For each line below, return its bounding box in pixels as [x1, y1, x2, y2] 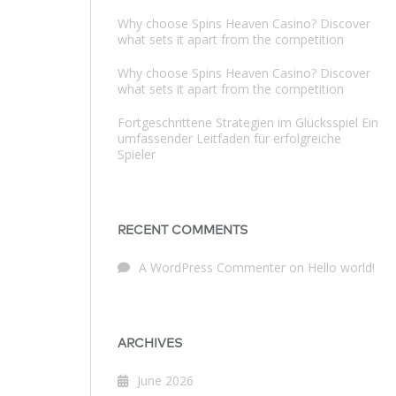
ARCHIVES [118, 338, 182, 350]
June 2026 [137, 372, 194, 389]
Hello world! [308, 259, 375, 276]
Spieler [118, 146, 156, 163]
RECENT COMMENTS [118, 225, 247, 237]
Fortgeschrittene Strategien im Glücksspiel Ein [118, 114, 378, 131]
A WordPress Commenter [139, 259, 286, 276]
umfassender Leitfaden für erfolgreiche [118, 130, 341, 147]
